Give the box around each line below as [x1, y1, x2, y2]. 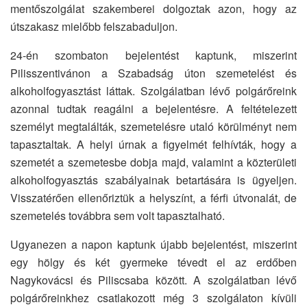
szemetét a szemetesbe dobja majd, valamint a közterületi [10, 153, 297, 170]
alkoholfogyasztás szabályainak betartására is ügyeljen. [10, 171, 297, 188]
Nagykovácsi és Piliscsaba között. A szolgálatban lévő [10, 271, 297, 288]
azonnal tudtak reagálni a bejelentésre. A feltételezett [10, 100, 297, 116]
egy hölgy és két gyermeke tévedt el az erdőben [10, 254, 297, 270]
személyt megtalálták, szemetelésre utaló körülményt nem [10, 118, 297, 134]
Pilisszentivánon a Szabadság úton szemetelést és [10, 64, 297, 81]
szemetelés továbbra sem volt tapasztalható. [10, 207, 225, 223]
